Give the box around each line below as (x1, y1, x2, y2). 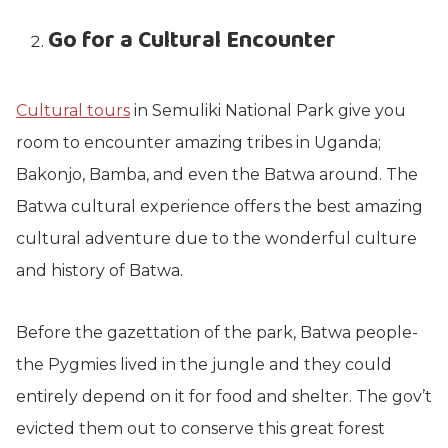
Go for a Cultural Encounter (48, 21, 336, 59)
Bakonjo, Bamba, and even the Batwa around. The (16, 164, 418, 184)
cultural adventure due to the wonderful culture (16, 228, 417, 248)
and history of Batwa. (16, 260, 183, 280)
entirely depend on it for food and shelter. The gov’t (16, 386, 432, 406)
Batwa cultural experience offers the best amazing (16, 196, 423, 216)
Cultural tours (16, 100, 130, 120)
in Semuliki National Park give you (130, 100, 406, 120)
